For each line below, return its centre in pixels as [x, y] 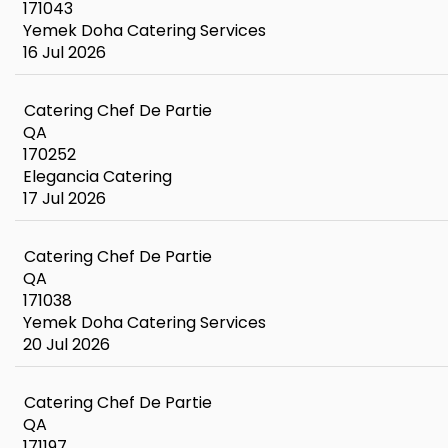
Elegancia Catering [97, 176]
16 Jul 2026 [64, 52]
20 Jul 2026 [66, 344]
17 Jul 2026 [64, 198]
